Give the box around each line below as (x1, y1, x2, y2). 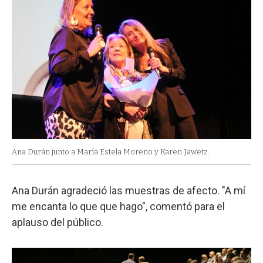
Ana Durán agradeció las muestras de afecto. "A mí (12, 184, 245, 197)
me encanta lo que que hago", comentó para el (12, 200, 225, 213)
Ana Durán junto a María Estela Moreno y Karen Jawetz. (12, 147, 210, 157)
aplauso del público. (12, 216, 103, 229)
